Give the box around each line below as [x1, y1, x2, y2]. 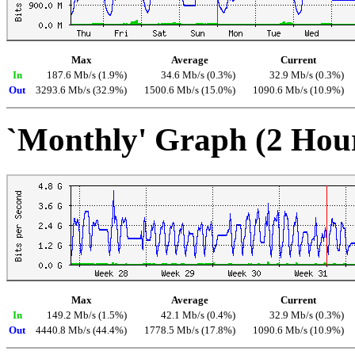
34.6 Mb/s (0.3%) [161, 69, 235, 81]
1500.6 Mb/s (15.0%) [144, 84, 235, 96]
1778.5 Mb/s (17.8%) [144, 325, 235, 337]
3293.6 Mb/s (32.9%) [36, 84, 127, 96]
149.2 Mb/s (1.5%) [47, 310, 127, 322]
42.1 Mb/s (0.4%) [161, 310, 235, 322]
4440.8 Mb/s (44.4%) [36, 325, 127, 337]
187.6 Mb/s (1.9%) [47, 69, 127, 81]
